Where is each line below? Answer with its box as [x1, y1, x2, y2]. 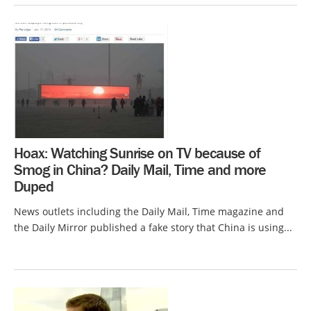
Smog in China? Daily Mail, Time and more [14, 160, 266, 180]
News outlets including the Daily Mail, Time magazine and [14, 205, 284, 219]
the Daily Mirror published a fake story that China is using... [14, 221, 292, 235]
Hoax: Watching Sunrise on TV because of [14, 144, 260, 163]
